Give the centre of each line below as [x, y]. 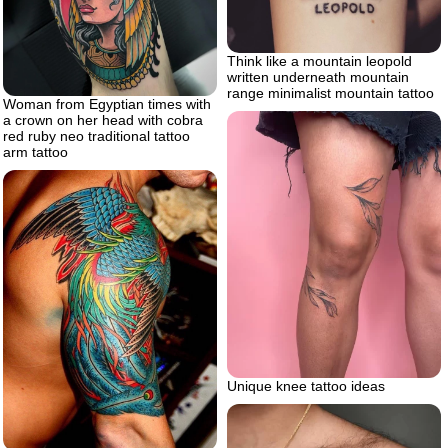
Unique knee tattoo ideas [306, 386]
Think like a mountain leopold [319, 60]
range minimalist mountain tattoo [330, 92]
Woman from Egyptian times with [107, 104]
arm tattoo [35, 152]
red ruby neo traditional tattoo [96, 136]
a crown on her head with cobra [103, 120]
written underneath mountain [318, 76]
